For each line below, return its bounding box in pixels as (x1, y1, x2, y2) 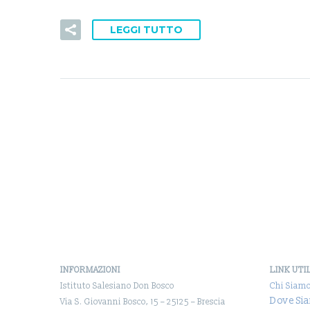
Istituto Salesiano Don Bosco (60, 280, 174, 291)
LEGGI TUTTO (110, 23, 183, 36)
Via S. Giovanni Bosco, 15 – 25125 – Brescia (60, 296, 226, 307)
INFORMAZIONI (60, 264, 120, 275)
